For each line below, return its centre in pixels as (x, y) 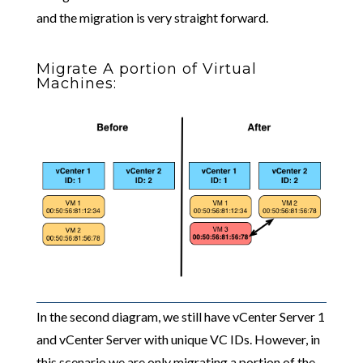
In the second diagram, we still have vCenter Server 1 (180, 317)
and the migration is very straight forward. (152, 18)
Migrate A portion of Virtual (146, 69)
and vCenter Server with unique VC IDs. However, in (178, 340)
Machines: (76, 84)
